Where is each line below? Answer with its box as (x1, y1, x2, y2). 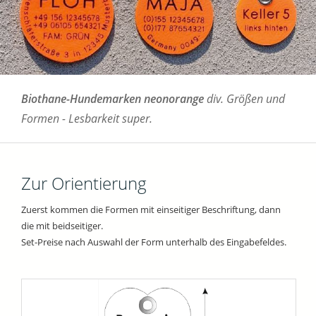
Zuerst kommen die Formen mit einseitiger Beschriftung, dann (21, 203, 281, 217)
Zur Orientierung (21, 171, 147, 195)
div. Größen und (204, 91, 285, 107)
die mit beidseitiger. (21, 219, 103, 233)
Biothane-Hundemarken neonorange (21, 91, 204, 107)
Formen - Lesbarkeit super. (21, 111, 152, 127)
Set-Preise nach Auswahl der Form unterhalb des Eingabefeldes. (21, 236, 286, 249)
